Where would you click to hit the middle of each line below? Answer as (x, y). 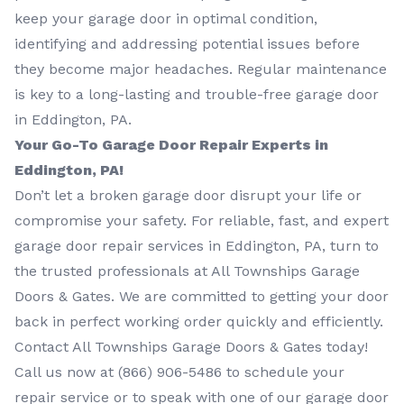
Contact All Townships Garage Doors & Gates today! (191, 346)
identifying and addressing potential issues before (187, 43)
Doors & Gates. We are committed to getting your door (202, 296)
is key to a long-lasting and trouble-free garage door (197, 94)
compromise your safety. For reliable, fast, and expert (202, 220)
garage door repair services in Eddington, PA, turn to (197, 245)
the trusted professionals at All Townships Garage (187, 271)
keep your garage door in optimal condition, (166, 18)
